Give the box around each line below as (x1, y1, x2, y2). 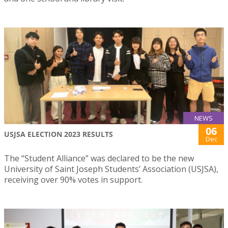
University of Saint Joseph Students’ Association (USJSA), (4, 163, 220, 175)
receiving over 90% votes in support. (4, 174, 142, 186)
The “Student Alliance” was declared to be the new (4, 153, 194, 164)
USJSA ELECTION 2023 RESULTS (4, 129, 113, 139)
